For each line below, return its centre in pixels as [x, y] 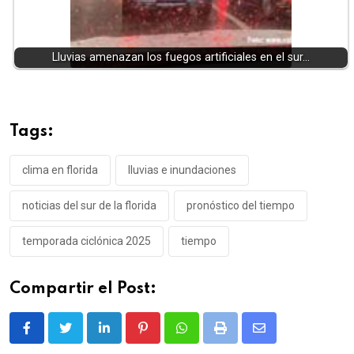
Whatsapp [208, 337]
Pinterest [168, 337]
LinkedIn [127, 337]
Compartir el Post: [83, 290]
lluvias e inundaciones [182, 170]
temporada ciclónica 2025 [87, 241]
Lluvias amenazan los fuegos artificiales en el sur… [181, 58]
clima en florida [60, 170]
